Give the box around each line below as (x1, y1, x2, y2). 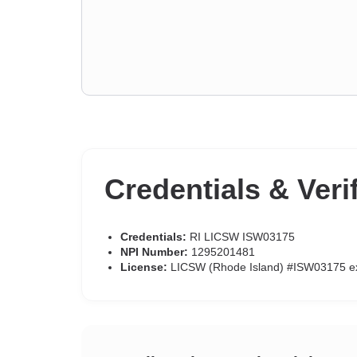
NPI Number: (120, 245, 188, 258)
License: (120, 261, 167, 273)
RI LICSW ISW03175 (186, 230, 295, 243)
